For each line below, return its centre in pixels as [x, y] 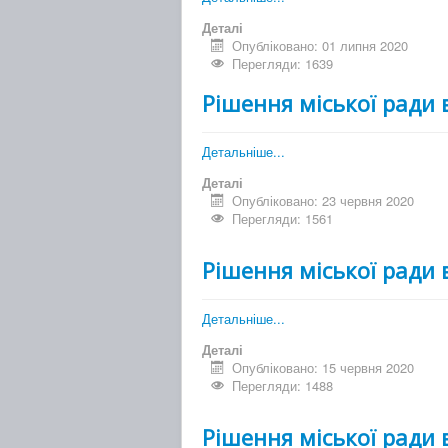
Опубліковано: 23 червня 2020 [323, 201]
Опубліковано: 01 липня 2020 [320, 46]
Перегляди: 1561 [283, 219]
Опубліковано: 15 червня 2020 [323, 368]
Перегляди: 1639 [283, 64]
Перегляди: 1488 [283, 386]
